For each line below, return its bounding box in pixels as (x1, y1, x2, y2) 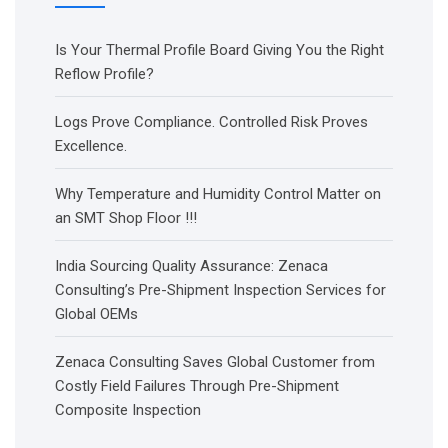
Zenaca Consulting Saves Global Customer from (55, 353, 375, 371)
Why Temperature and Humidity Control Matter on (55, 185, 381, 203)
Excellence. (55, 137, 127, 155)
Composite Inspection (55, 401, 201, 419)
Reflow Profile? (55, 65, 154, 83)
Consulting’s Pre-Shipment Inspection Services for (55, 281, 386, 299)
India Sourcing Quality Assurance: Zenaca (55, 257, 328, 275)
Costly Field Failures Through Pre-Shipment (55, 377, 339, 395)
